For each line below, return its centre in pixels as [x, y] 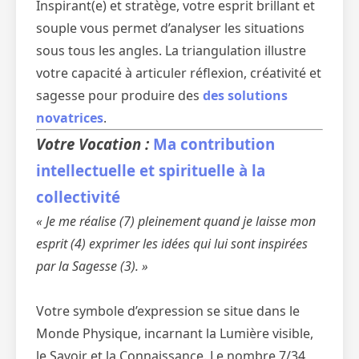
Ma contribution [214, 144]
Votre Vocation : [95, 144]
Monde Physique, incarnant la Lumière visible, [175, 333]
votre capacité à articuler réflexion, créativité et [179, 73]
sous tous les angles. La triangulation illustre [171, 50]
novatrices [70, 118]
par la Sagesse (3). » [92, 266]
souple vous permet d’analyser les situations [170, 28]
